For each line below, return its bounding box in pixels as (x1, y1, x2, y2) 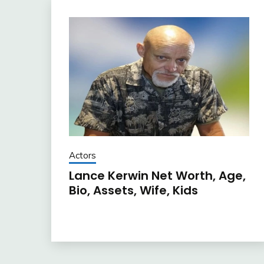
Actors (69, 150, 96, 161)
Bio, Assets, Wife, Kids (69, 182, 198, 199)
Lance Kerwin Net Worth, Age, (69, 167, 246, 184)
